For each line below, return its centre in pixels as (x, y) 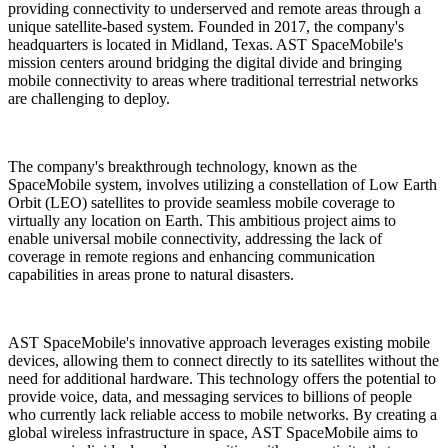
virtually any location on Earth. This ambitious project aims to (202, 220)
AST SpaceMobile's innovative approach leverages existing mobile (219, 342)
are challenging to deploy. (89, 98)
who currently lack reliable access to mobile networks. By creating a (222, 414)
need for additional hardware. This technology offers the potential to (222, 378)
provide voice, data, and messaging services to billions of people (210, 396)
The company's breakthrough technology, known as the (182, 166)
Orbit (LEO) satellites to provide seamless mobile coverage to (201, 202)
